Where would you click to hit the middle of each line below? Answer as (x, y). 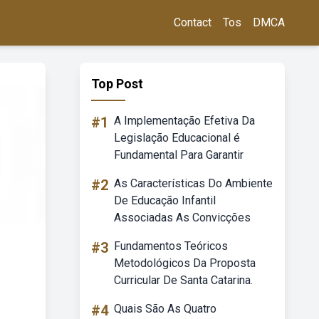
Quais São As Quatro (165, 309)
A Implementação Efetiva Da (184, 121)
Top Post (117, 84)
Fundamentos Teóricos (171, 246)
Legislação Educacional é (177, 138)
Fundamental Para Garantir (179, 155)
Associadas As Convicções (182, 218)
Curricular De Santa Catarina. (183, 280)
